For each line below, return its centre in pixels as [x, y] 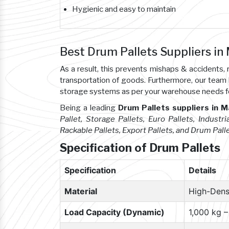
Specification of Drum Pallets [140, 148]
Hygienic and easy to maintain [124, 9]
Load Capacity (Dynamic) [114, 212]
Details [202, 170]
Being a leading [89, 108]
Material [81, 191]
